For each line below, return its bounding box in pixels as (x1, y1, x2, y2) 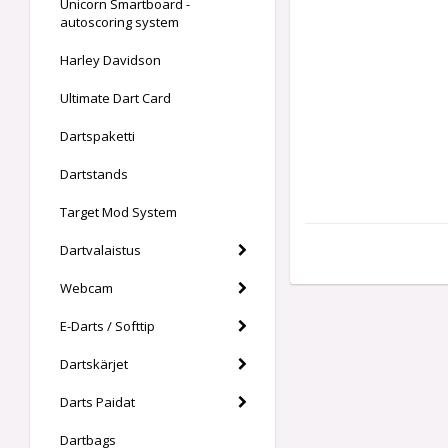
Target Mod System (60, 203, 177, 221)
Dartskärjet (60, 355, 128, 373)
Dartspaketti (60, 127, 135, 145)
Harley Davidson (60, 51, 161, 69)
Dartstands (60, 165, 128, 183)
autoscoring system (60, 13, 179, 31)
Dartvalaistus (60, 241, 141, 259)
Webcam (60, 279, 113, 297)
